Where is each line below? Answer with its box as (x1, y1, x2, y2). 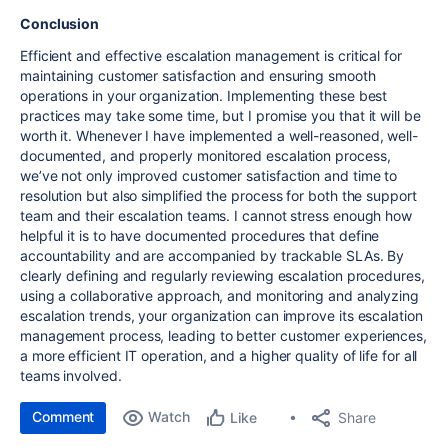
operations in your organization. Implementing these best (20, 87, 388, 105)
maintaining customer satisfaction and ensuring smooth (20, 67, 376, 85)
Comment (32, 408, 95, 426)
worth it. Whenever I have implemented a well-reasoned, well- (20, 127, 418, 145)
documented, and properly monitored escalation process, (20, 147, 391, 165)
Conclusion (20, 15, 100, 33)
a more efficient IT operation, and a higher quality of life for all (20, 347, 418, 365)
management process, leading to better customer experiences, (20, 327, 428, 345)
